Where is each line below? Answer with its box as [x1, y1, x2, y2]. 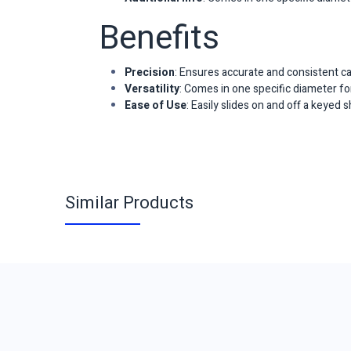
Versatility [125, 81, 179, 97]
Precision [125, 64, 175, 81]
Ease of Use [125, 97, 186, 114]
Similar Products [64, 190, 194, 215]
